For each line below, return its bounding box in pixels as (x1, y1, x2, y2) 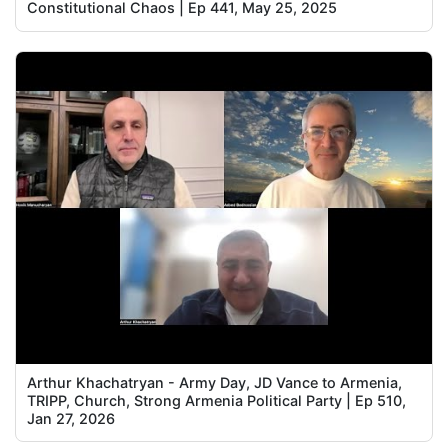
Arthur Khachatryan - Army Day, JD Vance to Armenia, (27, 373, 403, 391)
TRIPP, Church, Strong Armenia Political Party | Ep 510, (27, 391, 407, 409)
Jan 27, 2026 (27, 409, 116, 427)
